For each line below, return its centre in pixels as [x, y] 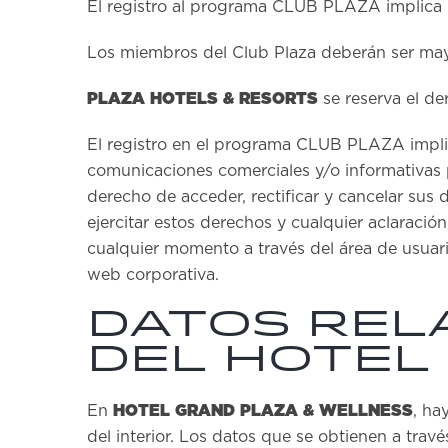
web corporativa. [153, 275]
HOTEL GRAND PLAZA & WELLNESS [263, 410]
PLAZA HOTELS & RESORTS [202, 98]
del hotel [258, 360]
